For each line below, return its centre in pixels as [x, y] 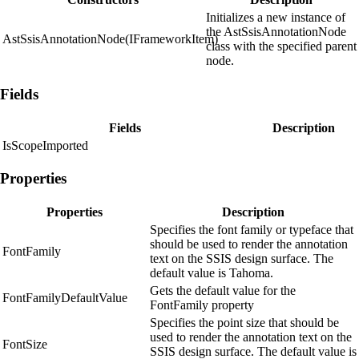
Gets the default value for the [223, 291]
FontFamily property [202, 305]
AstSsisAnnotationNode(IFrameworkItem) [110, 39]
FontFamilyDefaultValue [65, 298]
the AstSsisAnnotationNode [276, 32]
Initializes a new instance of [276, 18]
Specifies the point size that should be [244, 323]
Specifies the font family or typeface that [252, 230]
